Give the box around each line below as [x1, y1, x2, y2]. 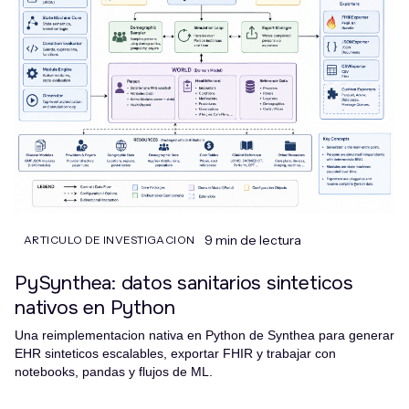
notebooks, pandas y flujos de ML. [15, 364, 213, 380]
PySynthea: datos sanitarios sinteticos [15, 270, 353, 295]
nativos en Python [15, 295, 175, 320]
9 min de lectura [204, 232, 301, 249]
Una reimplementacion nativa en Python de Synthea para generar [15, 328, 394, 343]
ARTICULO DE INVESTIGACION [24, 233, 195, 247]
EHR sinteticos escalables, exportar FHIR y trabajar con [15, 346, 336, 362]
